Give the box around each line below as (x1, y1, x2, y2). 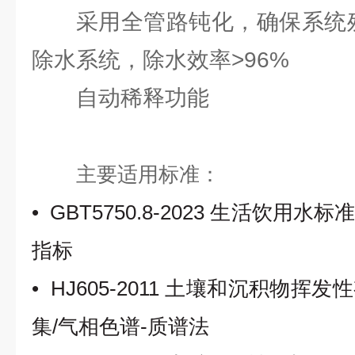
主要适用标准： (76, 162, 220, 186)
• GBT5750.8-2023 (32, 200, 211, 224)
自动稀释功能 (76, 86, 209, 110)
